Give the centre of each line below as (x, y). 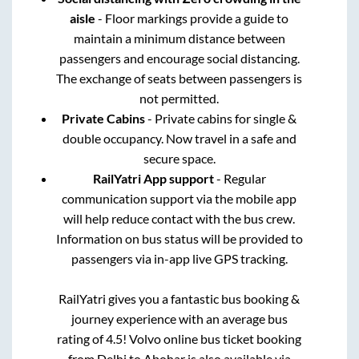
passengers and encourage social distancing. (179, 58)
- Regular (240, 178)
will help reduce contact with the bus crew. (179, 218)
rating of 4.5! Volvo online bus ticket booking (179, 338)
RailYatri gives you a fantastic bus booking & (179, 298)
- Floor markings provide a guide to (192, 18)
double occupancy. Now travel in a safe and (179, 138)
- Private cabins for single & (221, 118)
